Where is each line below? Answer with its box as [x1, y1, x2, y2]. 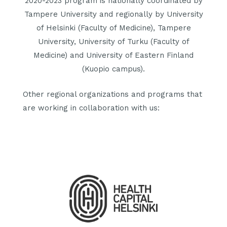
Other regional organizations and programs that [23, 89, 202, 99]
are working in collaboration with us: [23, 103, 160, 112]
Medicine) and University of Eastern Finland [33, 51, 194, 60]
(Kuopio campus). [82, 64, 145, 74]
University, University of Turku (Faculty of [37, 37, 190, 47]
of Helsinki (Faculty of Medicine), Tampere [36, 23, 191, 33]
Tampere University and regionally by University [24, 10, 203, 19]
